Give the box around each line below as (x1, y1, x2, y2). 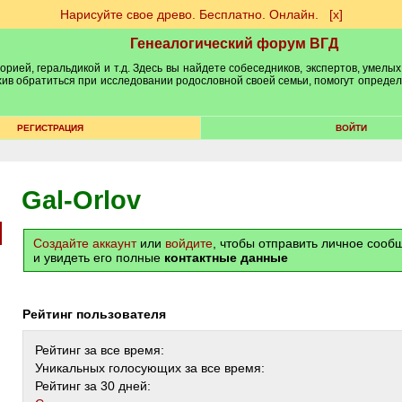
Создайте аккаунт (33, 236, 136, 250)
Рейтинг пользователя (31, 307, 166, 321)
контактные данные (164, 250, 288, 265)
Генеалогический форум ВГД (130, 36, 338, 51)
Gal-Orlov (22, 186, 141, 214)
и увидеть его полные (33, 250, 164, 265)
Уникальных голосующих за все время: (35, 361, 265, 375)
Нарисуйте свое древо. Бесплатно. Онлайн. (59, 7, 319, 22)
